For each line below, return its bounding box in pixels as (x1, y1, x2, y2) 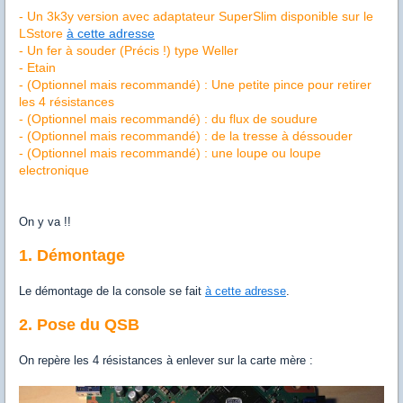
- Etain (19, 60, 56, 75)
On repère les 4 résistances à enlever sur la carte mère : (19, 354, 313, 367)
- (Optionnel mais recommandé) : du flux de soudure (19, 112, 318, 126)
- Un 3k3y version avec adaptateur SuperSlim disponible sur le (19, 9, 373, 23)
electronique (19, 163, 89, 177)
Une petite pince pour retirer (211, 77, 372, 92)
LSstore (19, 26, 67, 40)
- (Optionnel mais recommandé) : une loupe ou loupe (19, 146, 321, 160)
